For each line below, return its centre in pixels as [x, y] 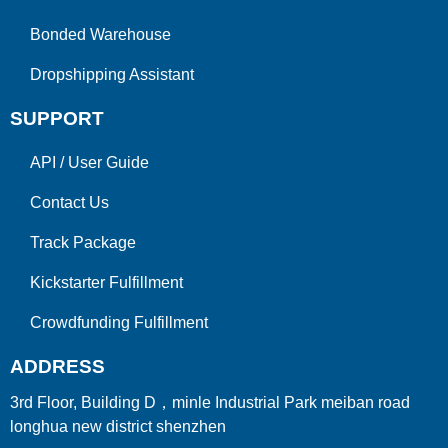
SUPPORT [57, 119]
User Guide [108, 163]
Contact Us [69, 203]
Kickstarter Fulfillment [106, 283]
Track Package [83, 243]
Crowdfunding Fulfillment [119, 323]
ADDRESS [57, 367]
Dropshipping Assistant [112, 75]
